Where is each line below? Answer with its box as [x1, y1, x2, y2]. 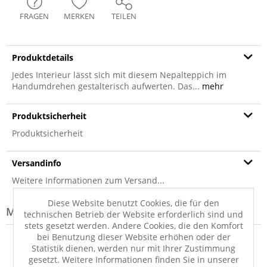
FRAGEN [20, 11, 49, 21]
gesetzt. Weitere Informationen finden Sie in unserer [28, 253, 239, 265]
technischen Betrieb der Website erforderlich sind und [24, 208, 243, 220]
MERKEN [63, 11, 95, 21]
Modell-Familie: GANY [6, 204, 117, 219]
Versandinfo [12, 157, 61, 169]
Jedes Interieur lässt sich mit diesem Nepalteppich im [12, 69, 226, 80]
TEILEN [111, 11, 136, 21]
